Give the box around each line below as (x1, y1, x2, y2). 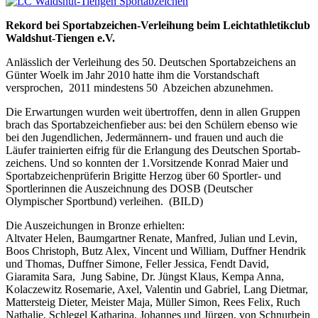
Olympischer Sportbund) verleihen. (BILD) (6, 194, 203, 207)
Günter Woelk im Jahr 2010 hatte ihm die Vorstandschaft (6, 68, 259, 81)
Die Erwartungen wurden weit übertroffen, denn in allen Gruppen (6, 105, 300, 118)
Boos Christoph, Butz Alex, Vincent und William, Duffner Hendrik (6, 244, 306, 257)
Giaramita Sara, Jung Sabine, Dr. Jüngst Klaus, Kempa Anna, (6, 270, 284, 283)
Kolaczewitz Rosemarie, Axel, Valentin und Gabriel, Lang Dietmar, (6, 283, 308, 295)
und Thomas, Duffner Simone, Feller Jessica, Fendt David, (6, 257, 269, 270)
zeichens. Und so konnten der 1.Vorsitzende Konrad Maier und (6, 156, 288, 169)
